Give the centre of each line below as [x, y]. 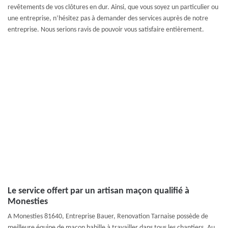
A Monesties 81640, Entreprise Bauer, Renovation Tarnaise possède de [108, 217]
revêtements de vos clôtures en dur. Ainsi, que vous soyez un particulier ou [113, 7]
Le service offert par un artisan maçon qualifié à [98, 191]
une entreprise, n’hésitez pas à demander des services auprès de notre [108, 19]
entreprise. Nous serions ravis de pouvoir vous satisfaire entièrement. [106, 30]
